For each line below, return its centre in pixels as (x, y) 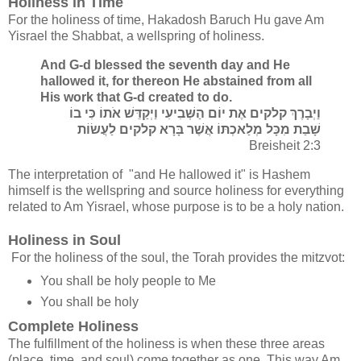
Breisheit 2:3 (285, 146)
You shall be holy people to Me (129, 280)
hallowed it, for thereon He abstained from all (176, 81)
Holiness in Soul (64, 240)
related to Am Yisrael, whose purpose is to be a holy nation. (176, 207)
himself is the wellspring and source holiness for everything (176, 191)
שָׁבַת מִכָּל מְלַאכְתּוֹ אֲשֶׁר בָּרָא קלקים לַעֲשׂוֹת (199, 130)
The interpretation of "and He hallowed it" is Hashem (159, 174)
